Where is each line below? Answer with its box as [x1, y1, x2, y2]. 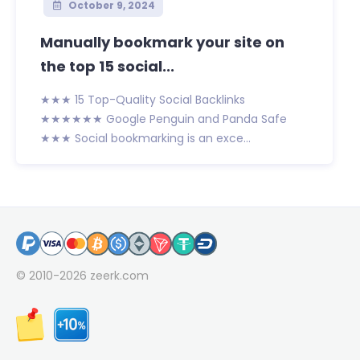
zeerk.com [90, 268, 149, 284]
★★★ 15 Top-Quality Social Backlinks [40, 92, 245, 108]
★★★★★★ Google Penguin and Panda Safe [40, 111, 287, 128]
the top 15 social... [40, 56, 174, 77]
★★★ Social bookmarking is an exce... [40, 130, 251, 147]
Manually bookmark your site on [40, 32, 284, 53]
